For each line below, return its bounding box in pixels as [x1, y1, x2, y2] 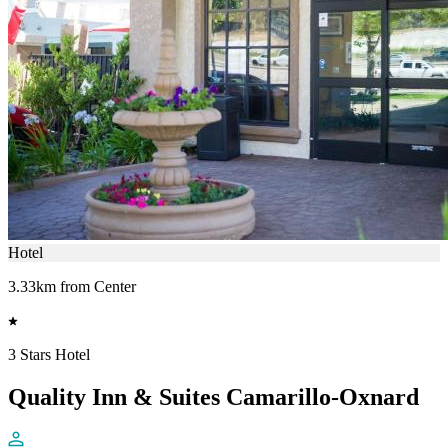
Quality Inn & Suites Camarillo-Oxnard [8, 383, 419, 410]
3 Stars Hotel [8, 345, 90, 363]
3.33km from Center [8, 277, 136, 295]
